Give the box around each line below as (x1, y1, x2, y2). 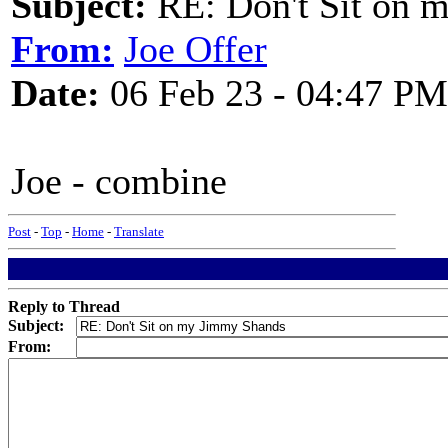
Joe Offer (124, 28, 267, 70)
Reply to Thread (8, 298, 120, 315)
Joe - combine (11, 160, 227, 202)
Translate (114, 224, 164, 239)
